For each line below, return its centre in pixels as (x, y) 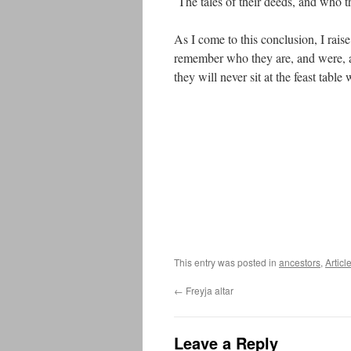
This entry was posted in (226, 262)
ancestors (300, 262)
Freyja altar (208, 290)
